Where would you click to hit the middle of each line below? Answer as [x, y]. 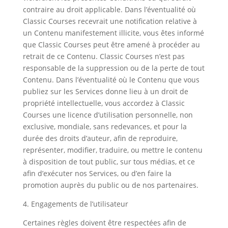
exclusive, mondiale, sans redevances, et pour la [105, 126]
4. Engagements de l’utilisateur [75, 204]
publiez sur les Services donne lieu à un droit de [105, 91]
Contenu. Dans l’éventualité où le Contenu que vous [111, 80]
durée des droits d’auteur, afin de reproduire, [100, 138]
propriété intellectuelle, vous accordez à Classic [104, 103]
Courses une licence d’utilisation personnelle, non [108, 115]
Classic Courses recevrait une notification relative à [110, 21]
